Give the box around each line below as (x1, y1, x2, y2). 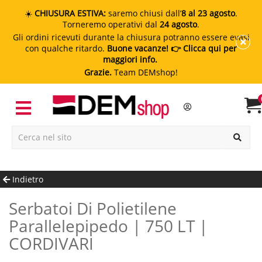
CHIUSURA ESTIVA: (35, 8, 106, 19)
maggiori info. (102, 54, 160, 65)
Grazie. (84, 67, 112, 78)
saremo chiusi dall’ (106, 8, 181, 19)
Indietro (10, 173, 43, 185)
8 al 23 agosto (181, 8, 235, 19)
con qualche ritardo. (25, 43, 107, 54)
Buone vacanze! (107, 43, 168, 54)
